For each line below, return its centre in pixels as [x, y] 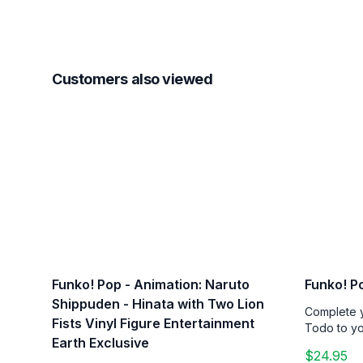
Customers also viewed [132, 79]
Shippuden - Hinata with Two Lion [158, 303]
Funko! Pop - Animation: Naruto [151, 284]
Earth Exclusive [100, 342]
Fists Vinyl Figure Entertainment [153, 323]
